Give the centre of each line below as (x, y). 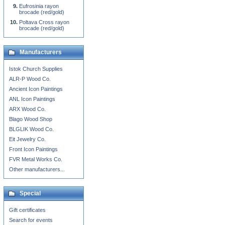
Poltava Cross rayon (44, 22)
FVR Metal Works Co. (36, 159)
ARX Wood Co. (27, 109)
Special (30, 193)
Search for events (31, 220)
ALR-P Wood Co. (30, 79)
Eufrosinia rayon (39, 6)
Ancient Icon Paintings (36, 89)
